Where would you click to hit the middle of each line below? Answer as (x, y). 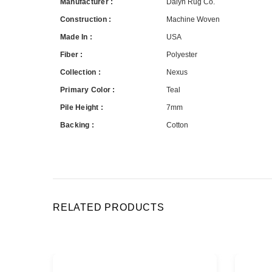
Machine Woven (193, 19)
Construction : (86, 19)
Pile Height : (82, 107)
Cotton (177, 125)
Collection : (80, 72)
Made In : (76, 37)
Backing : (77, 125)
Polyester (182, 54)
